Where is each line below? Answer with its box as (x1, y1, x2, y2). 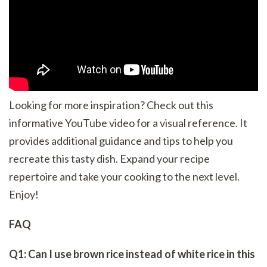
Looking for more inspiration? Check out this (9, 98, 213, 112)
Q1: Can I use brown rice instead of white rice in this (9, 247, 255, 261)
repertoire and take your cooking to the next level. (9, 170, 240, 184)
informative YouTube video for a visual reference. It (9, 116, 247, 130)
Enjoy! (9, 188, 39, 201)
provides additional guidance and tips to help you (9, 134, 233, 148)
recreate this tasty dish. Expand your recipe (9, 152, 210, 166)
